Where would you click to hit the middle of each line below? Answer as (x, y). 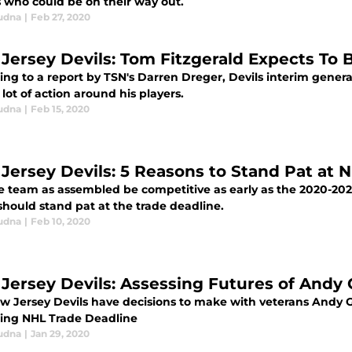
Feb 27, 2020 (60, 17)
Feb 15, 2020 (60, 109)
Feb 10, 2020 (60, 221)
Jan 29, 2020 (60, 334)
